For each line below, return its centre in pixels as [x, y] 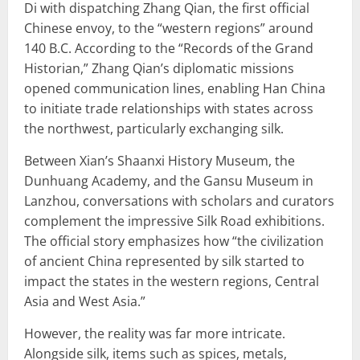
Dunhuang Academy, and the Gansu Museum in [169, 180]
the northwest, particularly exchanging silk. [154, 128]
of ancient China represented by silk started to [164, 261]
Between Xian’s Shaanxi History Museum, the [160, 160]
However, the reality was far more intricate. [155, 333]
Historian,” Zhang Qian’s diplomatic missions [159, 68]
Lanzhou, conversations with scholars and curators [179, 200]
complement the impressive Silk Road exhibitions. [174, 221]
